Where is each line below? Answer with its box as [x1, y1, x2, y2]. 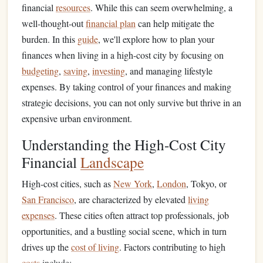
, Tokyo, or [186, 177, 227, 190]
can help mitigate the [136, 17, 214, 29]
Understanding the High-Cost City [22, 134, 226, 154]
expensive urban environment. [22, 112, 132, 124]
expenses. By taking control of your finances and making [22, 80, 231, 93]
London [157, 177, 186, 190]
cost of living [71, 241, 119, 253]
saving [63, 65, 87, 77]
